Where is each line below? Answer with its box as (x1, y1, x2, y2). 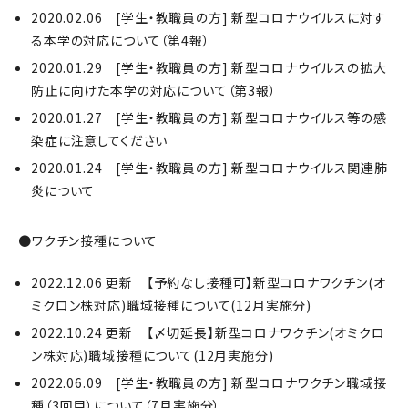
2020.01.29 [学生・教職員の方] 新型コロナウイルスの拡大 (31, 58, 387, 76)
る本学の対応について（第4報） (31, 31, 210, 49)
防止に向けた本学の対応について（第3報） (31, 81, 277, 99)
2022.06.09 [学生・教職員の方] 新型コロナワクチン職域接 (31, 373, 387, 392)
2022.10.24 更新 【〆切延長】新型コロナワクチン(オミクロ (31, 323, 385, 342)
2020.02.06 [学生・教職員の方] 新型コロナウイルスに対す (31, 8, 386, 26)
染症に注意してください (31, 131, 168, 149)
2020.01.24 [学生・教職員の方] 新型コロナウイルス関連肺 (31, 158, 388, 177)
